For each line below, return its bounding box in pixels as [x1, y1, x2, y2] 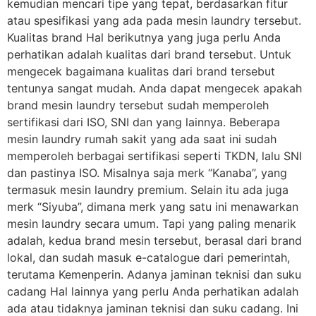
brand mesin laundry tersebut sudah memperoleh [7, 98, 269, 112]
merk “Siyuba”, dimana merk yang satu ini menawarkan [7, 200, 298, 214]
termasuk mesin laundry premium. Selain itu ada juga [7, 183, 288, 197]
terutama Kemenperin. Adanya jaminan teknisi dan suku [7, 267, 301, 281]
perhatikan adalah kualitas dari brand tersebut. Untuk [7, 47, 291, 61]
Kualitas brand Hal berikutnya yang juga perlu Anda [7, 30, 281, 44]
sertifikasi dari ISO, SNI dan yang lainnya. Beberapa [7, 115, 280, 129]
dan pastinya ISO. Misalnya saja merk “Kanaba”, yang [7, 166, 287, 180]
